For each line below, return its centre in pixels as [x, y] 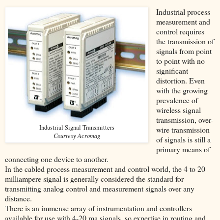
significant [172, 70]
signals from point [184, 51]
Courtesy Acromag [77, 135]
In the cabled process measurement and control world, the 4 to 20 [105, 168]
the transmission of [185, 41]
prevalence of [177, 100]
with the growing [182, 90]
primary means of [183, 149]
